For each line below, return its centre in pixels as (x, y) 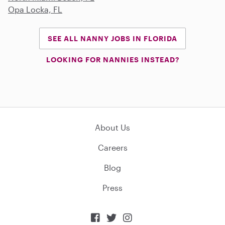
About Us (113, 127)
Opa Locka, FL (35, 9)
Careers (113, 147)
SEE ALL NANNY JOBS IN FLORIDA (113, 38)
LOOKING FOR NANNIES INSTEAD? (113, 59)
